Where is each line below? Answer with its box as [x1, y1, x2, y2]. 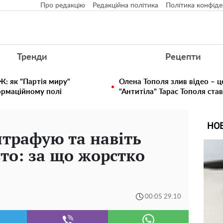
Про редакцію [40, 2, 85, 9]
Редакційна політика [93, 2, 158, 9]
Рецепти [165, 53, 201, 62]
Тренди [16, 53, 47, 62]
